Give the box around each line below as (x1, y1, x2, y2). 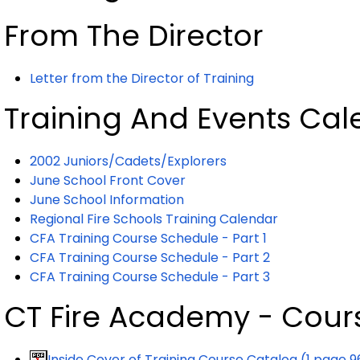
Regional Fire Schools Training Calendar (30, 209, 278, 228)
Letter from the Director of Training (30, 68, 254, 88)
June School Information (30, 190, 184, 209)
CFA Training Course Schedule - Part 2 (30, 247, 270, 267)
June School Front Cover (30, 170, 186, 190)
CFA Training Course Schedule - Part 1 (30, 228, 267, 247)
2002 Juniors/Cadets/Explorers (30, 151, 227, 170)
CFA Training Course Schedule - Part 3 (30, 267, 270, 286)
